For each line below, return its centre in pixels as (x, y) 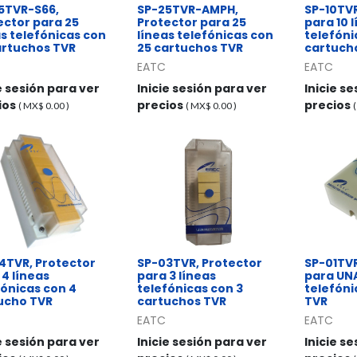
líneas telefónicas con (205, 35)
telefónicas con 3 (190, 288)
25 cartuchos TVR (190, 47)
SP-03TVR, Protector (200, 263)
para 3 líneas (177, 275)
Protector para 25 (192, 22)
